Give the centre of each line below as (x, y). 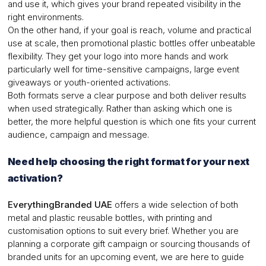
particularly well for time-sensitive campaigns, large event (123, 69)
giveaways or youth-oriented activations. (89, 83)
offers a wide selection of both (175, 205)
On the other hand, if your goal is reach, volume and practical (129, 30)
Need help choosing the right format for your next (129, 162)
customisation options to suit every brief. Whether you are (123, 231)
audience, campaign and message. (78, 135)
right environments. (45, 17)
